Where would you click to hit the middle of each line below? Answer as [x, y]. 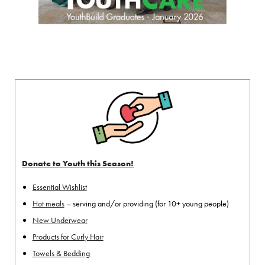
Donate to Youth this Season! [78, 164]
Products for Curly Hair [68, 236]
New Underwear [60, 220]
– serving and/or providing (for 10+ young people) [146, 203]
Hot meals [48, 203]
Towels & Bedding [61, 253]
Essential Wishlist [59, 187]
